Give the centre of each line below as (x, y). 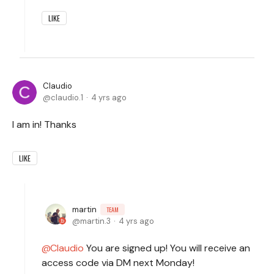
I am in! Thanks (44, 124)
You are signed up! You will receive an (167, 248)
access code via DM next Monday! (118, 262)
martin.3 (95, 221)
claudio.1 (67, 97)
